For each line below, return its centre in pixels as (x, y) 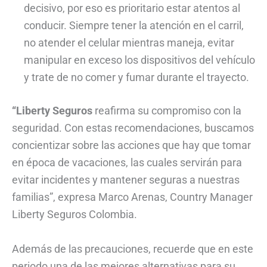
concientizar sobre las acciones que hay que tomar (131, 145)
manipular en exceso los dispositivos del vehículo (139, 60)
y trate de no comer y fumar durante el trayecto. (136, 77)
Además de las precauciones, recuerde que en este (133, 249)
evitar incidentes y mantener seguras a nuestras (126, 180)
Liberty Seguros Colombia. (74, 215)
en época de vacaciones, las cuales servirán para (127, 163)
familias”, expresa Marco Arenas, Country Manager (132, 197)
